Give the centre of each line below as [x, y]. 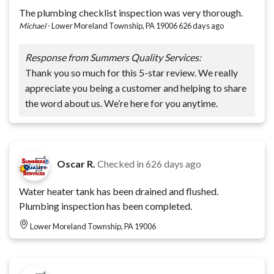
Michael [32, 25]
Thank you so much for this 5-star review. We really [131, 72]
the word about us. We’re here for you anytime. [121, 103]
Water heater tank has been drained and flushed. [119, 191]
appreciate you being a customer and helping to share [136, 87]
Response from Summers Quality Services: [113, 57]
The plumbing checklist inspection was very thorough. [131, 12]
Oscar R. [76, 163]
